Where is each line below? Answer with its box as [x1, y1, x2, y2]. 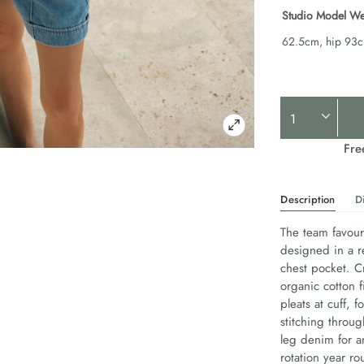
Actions [279, 125, 344, 154]
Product [279, 96, 348, 125]
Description [280, 192, 336, 208]
